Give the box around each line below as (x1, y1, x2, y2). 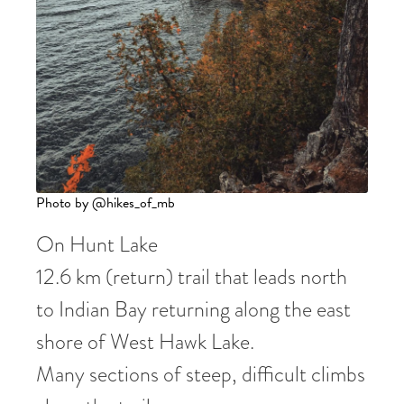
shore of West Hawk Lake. (36, 325, 254, 357)
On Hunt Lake (36, 227, 158, 260)
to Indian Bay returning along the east (36, 292, 351, 325)
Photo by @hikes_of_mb (36, 191, 175, 214)
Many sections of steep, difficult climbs (36, 357, 365, 390)
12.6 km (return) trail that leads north (36, 260, 347, 292)
